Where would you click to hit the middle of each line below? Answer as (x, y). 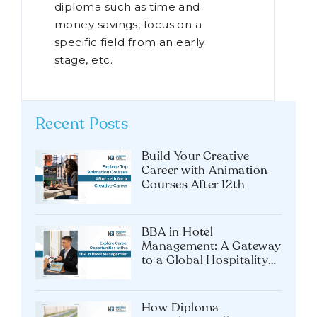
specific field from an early (130, 42)
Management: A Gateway (212, 246)
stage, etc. (83, 59)
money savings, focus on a (128, 24)
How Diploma (180, 308)
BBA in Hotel (178, 232)
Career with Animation (205, 171)
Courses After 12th (194, 185)
